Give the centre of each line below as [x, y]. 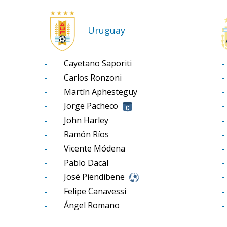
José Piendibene [94, 177]
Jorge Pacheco [91, 106]
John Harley [86, 120]
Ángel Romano [92, 205]
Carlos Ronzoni [93, 77]
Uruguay [106, 31]
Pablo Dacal [86, 162]
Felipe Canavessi [95, 191]
